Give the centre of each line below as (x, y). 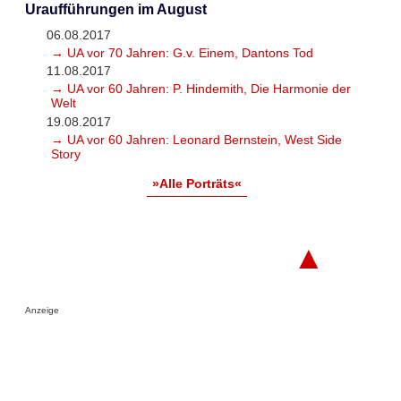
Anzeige (42, 310)
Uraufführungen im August (115, 10)
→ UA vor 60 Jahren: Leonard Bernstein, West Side (196, 140)
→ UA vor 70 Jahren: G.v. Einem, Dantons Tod (182, 52)
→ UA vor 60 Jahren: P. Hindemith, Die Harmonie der (200, 89)
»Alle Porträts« (196, 184)
